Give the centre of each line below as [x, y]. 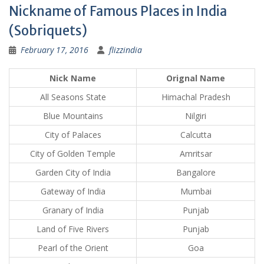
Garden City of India [73, 173]
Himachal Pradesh [196, 97]
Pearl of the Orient [73, 248]
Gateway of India [73, 192]
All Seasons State [73, 97]
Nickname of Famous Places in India [118, 11]
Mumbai [196, 192]
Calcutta [196, 135]
